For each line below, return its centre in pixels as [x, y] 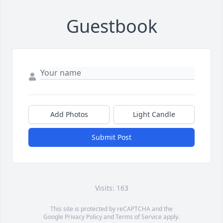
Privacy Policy [83, 217]
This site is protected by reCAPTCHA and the [111, 209]
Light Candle [154, 114]
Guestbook [111, 26]
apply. [171, 217]
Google [54, 217]
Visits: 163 [111, 188]
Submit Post [111, 137]
